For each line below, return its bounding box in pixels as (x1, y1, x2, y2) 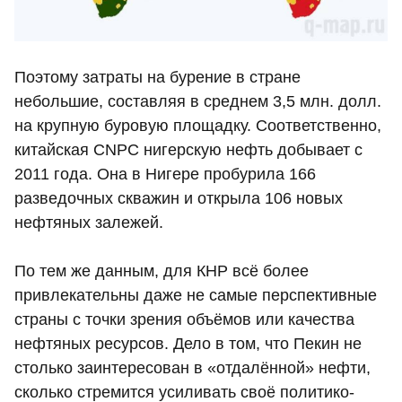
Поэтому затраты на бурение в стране (14, 67, 301, 86)
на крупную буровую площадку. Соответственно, (14, 116, 381, 135)
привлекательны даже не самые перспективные (14, 285, 377, 304)
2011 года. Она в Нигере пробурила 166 (14, 164, 316, 183)
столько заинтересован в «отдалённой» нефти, (14, 358, 371, 377)
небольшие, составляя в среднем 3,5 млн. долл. (14, 92, 381, 110)
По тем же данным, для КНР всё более (14, 261, 309, 280)
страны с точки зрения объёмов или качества (14, 310, 354, 328)
